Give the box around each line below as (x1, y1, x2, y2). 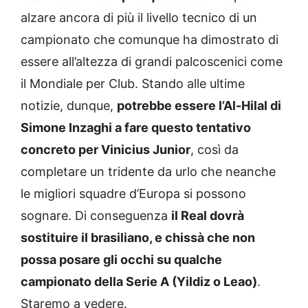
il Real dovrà (171, 208, 244, 223)
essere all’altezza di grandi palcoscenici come (21, 54, 283, 69)
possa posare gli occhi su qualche (21, 252, 222, 267)
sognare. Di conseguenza (21, 208, 171, 223)
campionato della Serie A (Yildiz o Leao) (21, 274, 257, 289)
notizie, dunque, (21, 98, 117, 113)
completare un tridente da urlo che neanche (21, 164, 276, 179)
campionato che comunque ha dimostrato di (21, 32, 278, 47)
